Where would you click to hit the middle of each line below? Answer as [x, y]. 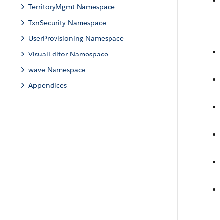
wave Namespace [57, 70]
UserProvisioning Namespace [76, 38]
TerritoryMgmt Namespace [72, 7]
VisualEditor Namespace [68, 54]
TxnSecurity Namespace [67, 23]
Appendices [48, 85]
